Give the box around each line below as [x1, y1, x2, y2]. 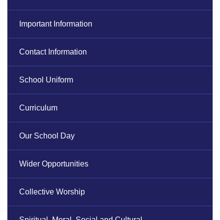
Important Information [19, 20, 92, 28]
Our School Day [19, 132, 75, 140]
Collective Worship [19, 188, 85, 196]
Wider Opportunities [19, 160, 88, 168]
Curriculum [19, 104, 57, 112]
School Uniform [19, 76, 73, 84]
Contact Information [19, 48, 87, 56]
